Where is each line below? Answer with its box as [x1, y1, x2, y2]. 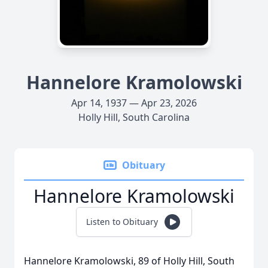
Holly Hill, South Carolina [78, 111, 190, 124]
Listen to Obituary [86, 216, 158, 227]
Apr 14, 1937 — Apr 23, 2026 [71, 96, 197, 109]
